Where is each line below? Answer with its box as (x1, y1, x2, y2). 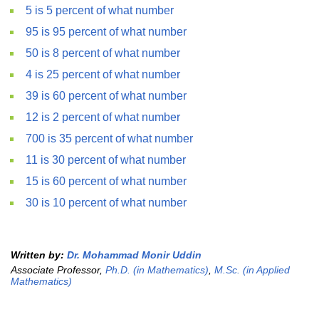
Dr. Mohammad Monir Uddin (67, 249, 202, 261)
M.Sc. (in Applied (214, 264, 290, 276)
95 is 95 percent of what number (26, 26, 187, 38)
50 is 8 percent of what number (26, 47, 180, 59)
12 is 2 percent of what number (26, 111, 180, 123)
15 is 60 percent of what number (26, 175, 187, 187)
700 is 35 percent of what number (26, 132, 193, 145)
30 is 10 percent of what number (26, 197, 187, 209)
